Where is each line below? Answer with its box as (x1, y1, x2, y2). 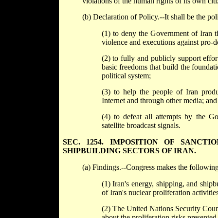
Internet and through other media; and (101, 96, 217, 105)
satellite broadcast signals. (101, 121, 181, 130)
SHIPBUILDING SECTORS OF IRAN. (62, 146, 196, 155)
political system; (101, 72, 151, 80)
